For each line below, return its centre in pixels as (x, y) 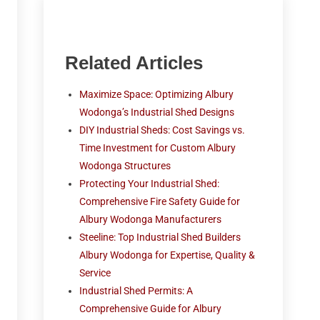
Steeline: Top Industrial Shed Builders (160, 237)
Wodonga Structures (125, 166)
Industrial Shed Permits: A (136, 291)
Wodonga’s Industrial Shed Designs (157, 112)
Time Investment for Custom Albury (158, 148)
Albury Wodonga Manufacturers (151, 219)
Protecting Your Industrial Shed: (150, 184)
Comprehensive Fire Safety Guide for (160, 201)
